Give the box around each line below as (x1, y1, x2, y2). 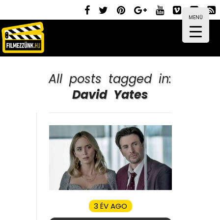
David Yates (72, 86, 148, 103)
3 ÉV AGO (94, 200, 127, 211)
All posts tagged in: (49, 71, 171, 87)
